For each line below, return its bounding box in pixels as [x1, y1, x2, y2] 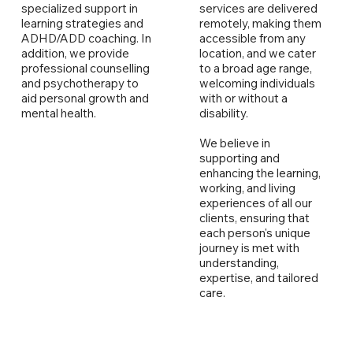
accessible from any [199, 31, 306, 46]
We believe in [199, 136, 270, 151]
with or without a [199, 91, 288, 106]
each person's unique [199, 225, 310, 241]
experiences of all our [199, 195, 312, 211]
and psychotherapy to [20, 76, 139, 91]
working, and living [199, 180, 295, 196]
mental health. [20, 106, 96, 121]
